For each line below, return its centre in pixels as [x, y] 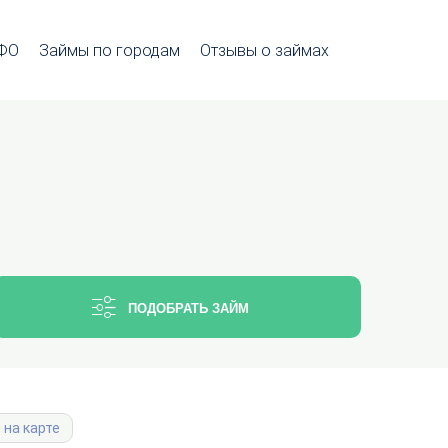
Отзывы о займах [264, 50]
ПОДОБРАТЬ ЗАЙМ [189, 308]
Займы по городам [109, 50]
